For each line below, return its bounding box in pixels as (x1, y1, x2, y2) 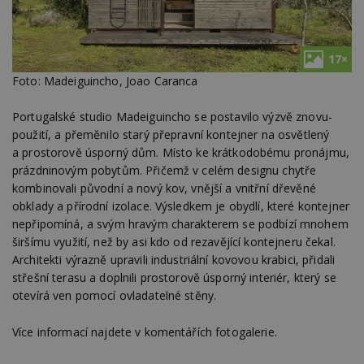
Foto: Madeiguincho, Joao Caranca (12, 72, 198, 89)
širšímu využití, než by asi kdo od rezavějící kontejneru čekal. (12, 234, 336, 250)
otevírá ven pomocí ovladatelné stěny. (12, 288, 217, 304)
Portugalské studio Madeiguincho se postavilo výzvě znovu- (12, 109, 332, 125)
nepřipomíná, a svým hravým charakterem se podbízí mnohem (12, 216, 349, 232)
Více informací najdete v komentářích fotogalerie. (12, 323, 277, 340)
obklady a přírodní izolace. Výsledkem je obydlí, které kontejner (12, 198, 349, 214)
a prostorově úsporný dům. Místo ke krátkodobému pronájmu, (12, 145, 349, 161)
